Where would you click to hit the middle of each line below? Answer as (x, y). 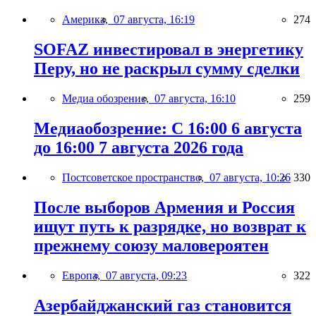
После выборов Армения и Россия (164, 207)
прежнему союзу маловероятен (151, 245)
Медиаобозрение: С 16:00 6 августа (168, 128)
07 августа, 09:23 (146, 275)
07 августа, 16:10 (195, 99)
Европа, (84, 275)
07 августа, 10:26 (250, 177)
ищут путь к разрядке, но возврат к (170, 226)
